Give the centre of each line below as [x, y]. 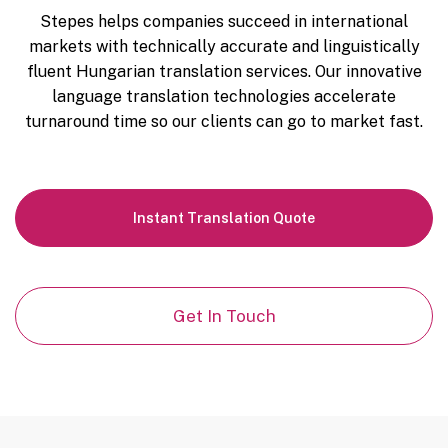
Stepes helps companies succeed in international [224, 21]
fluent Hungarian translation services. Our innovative [224, 71]
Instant [160, 217]
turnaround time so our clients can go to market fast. [224, 121]
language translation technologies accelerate [224, 96]
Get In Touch [224, 315]
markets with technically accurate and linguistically [224, 46]
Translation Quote [251, 217]
